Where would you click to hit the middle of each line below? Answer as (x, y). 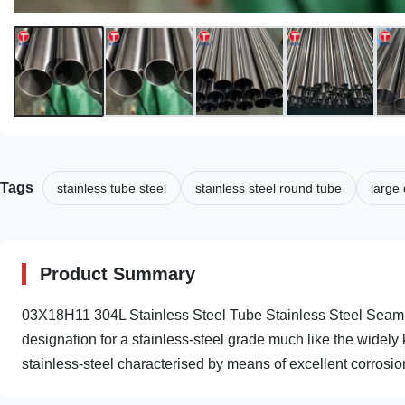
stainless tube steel (112, 188)
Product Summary (118, 274)
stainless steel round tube (268, 188)
